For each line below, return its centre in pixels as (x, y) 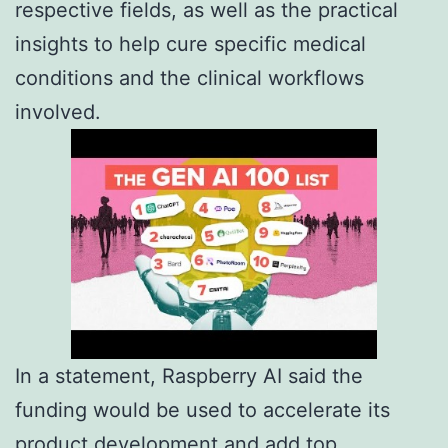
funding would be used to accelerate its (202, 409)
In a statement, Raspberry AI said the (189, 375)
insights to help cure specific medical (190, 44)
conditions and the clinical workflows (189, 78)
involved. (58, 112)
